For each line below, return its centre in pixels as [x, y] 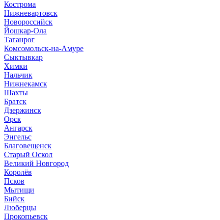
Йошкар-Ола [25, 31]
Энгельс [18, 137]
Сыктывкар [23, 57]
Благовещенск [28, 146]
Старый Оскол [28, 154]
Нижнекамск [26, 84]
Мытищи [19, 190]
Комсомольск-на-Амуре [44, 48]
